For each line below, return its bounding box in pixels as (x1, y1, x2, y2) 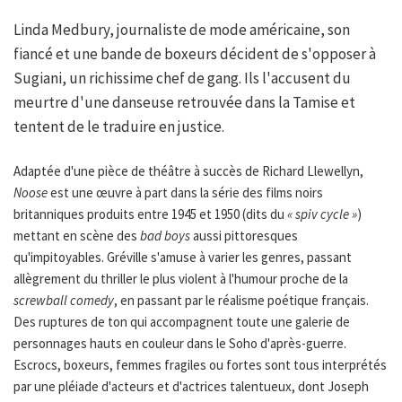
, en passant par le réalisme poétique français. (114, 292, 369, 310)
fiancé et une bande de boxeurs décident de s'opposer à (13, 44, 376, 65)
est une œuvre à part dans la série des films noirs (48, 184, 323, 202)
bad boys (140, 227, 190, 245)
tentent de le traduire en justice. (13, 117, 224, 137)
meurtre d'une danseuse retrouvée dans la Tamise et (13, 92, 355, 113)
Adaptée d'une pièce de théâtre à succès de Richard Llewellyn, (13, 162, 363, 180)
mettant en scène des (13, 227, 140, 245)
